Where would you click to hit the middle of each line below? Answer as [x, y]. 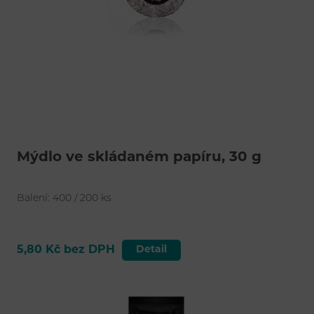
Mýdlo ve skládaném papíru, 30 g [139, 157]
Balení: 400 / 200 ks [64, 198]
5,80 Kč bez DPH [66, 250]
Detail [151, 250]
